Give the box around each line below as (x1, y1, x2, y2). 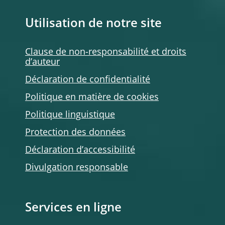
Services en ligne (25, 202, 122, 214)
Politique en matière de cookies (25, 93, 159, 102)
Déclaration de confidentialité (25, 75, 150, 84)
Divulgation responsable (25, 163, 128, 172)
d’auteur (25, 58, 60, 67)
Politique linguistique (25, 110, 115, 120)
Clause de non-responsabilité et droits (25, 48, 186, 57)
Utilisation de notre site (25, 18, 162, 30)
